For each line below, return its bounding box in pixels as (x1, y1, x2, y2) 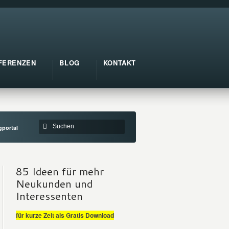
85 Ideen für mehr (16, 164, 104, 179)
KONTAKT (103, 58, 136, 67)
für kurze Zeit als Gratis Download (16, 211, 114, 220)
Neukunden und (16, 176, 93, 191)
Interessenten (16, 189, 83, 203)
